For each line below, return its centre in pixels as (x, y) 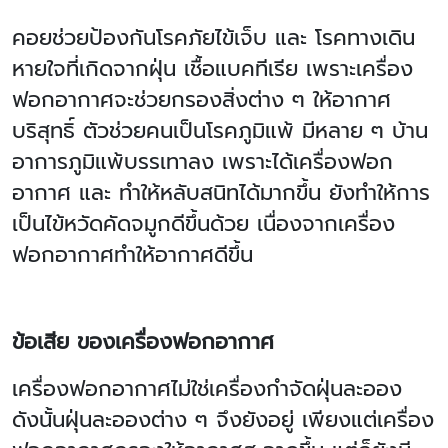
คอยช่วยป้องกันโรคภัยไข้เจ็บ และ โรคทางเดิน (213, 38)
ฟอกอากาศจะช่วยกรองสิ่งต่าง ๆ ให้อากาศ (201, 100)
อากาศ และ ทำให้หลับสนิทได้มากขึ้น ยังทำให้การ (221, 193)
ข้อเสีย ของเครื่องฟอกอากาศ (143, 342)
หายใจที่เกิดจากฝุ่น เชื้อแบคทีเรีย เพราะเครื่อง (212, 69)
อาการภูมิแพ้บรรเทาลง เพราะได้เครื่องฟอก (202, 162)
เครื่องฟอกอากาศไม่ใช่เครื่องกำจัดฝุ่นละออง (207, 389)
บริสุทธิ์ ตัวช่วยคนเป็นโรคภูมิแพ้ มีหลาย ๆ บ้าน (220, 131)
